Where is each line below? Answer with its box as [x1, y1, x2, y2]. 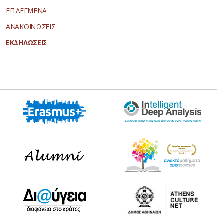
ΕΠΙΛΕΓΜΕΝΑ [6, 6, 46, 15]
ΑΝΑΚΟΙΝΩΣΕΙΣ [6, 22, 56, 31]
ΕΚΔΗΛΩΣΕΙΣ [6, 38, 47, 47]
